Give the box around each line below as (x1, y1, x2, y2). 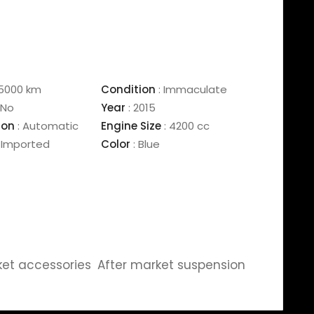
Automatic (20, 118, 79, 133)
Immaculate (160, 82, 227, 97)
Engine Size (100, 118, 161, 133)
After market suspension (97, 257, 246, 273)
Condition (100, 82, 156, 97)
